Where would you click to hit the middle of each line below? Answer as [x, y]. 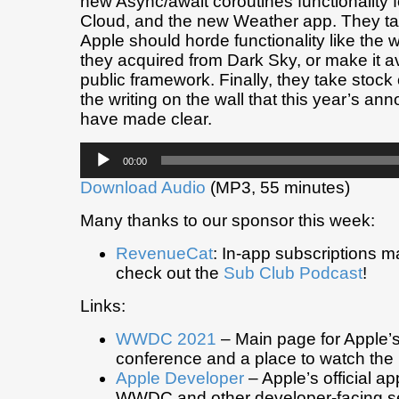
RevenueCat [164, 254]
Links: [103, 306]
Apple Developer [180, 379]
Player [98, 171]
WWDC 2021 [166, 339]
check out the [170, 273]
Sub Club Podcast [293, 273]
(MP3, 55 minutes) [278, 188]
